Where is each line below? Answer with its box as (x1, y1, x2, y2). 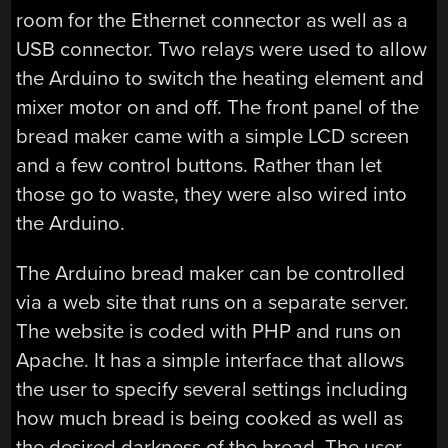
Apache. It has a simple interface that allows (16, 347, 405, 373)
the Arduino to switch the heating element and (16, 66, 425, 92)
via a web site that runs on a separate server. (16, 289, 410, 315)
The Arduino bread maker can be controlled (16, 260, 406, 286)
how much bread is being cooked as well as (16, 405, 404, 431)
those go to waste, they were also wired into (16, 182, 408, 208)
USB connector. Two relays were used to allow (16, 37, 428, 63)
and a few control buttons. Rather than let (16, 153, 383, 179)
